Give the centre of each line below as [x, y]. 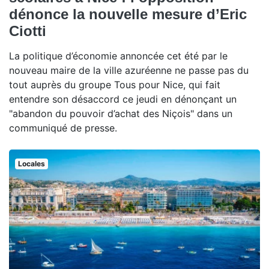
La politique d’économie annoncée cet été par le [118, 56]
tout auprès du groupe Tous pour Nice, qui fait [115, 85]
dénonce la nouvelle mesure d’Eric [128, 14]
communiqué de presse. [63, 128]
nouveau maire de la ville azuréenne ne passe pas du [129, 70]
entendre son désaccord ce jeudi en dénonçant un [123, 99]
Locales [31, 164]
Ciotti [30, 31]
